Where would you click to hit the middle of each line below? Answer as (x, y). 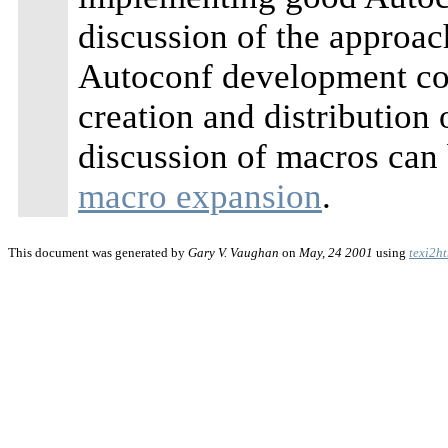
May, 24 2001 (336, 252)
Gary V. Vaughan (233, 252)
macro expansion (200, 197)
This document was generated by (98, 252)
